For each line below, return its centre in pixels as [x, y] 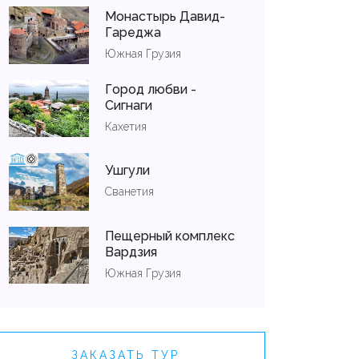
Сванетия [129, 192]
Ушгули [127, 171]
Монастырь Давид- [165, 16]
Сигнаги [129, 106]
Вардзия [131, 252]
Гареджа [133, 32]
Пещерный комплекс [170, 236]
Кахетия [126, 127]
